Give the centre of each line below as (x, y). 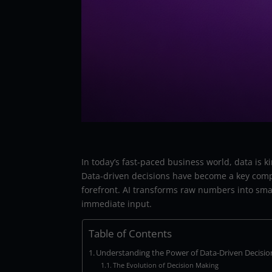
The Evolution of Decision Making (165, 265)
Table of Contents (130, 233)
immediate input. (117, 203)
